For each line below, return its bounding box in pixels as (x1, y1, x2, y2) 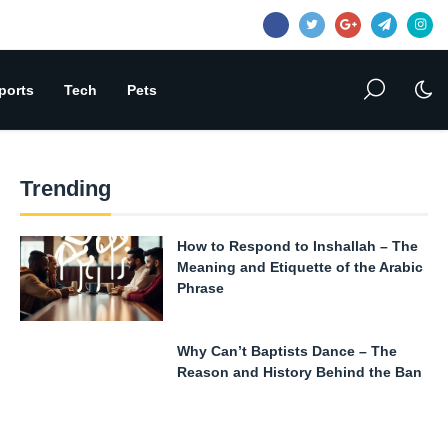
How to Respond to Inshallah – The (176, 237, 418, 254)
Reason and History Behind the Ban (176, 364, 422, 381)
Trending (20, 175, 112, 201)
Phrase (176, 279, 224, 296)
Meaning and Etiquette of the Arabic (176, 258, 423, 275)
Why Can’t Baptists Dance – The (176, 343, 397, 360)
